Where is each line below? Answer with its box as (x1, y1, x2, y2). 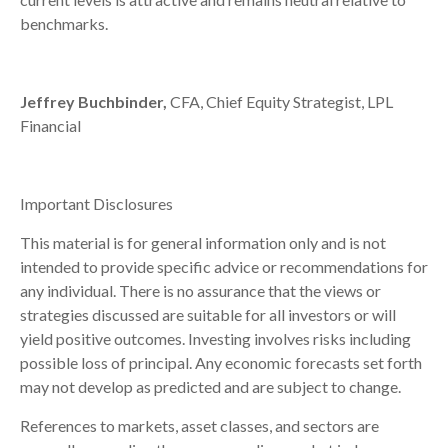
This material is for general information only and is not (20, 233, 386, 253)
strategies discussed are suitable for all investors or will (20, 305, 396, 325)
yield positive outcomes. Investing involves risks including (20, 329, 411, 349)
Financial (20, 116, 81, 136)
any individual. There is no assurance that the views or (20, 281, 381, 301)
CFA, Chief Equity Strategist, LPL (167, 92, 393, 112)
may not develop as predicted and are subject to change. (20, 377, 401, 397)
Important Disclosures (20, 194, 173, 214)
